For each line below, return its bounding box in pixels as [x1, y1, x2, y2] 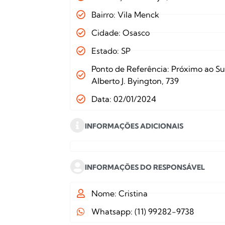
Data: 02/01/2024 [91, 93, 156, 104]
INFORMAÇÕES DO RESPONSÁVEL [85, 162, 205, 172]
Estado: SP [91, 45, 131, 56]
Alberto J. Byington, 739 [91, 75, 179, 86]
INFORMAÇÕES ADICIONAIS [85, 121, 184, 131]
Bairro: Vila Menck [91, 9, 159, 20]
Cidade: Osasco [91, 27, 150, 38]
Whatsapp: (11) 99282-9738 [91, 206, 194, 216]
